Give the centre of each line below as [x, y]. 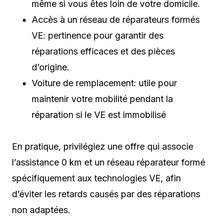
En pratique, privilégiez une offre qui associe [103, 146]
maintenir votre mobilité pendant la [102, 99]
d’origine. [51, 67]
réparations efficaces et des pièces [103, 51]
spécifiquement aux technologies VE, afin [96, 178]
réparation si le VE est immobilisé [99, 114]
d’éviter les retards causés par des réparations [106, 194]
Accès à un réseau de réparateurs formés [116, 19]
